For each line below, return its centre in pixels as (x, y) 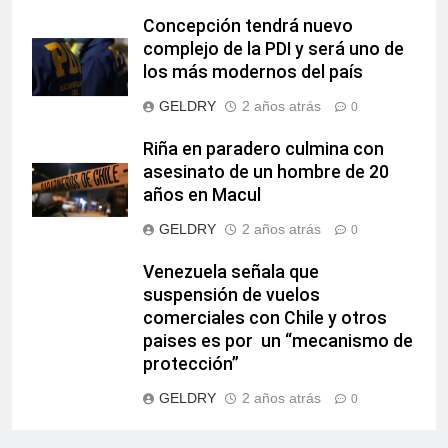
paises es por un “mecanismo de (278, 341)
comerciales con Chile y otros (265, 318)
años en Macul (202, 195)
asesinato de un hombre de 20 (266, 172)
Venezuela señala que (231, 272)
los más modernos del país (253, 72)
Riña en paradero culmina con (263, 149)
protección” (191, 364)
